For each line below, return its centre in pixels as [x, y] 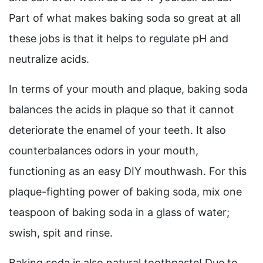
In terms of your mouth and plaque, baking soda [128, 89]
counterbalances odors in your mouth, [104, 151]
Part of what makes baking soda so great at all [125, 18]
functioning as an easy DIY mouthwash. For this [128, 171]
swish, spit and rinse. [61, 233]
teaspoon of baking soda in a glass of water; [119, 213]
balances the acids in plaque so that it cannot [122, 110]
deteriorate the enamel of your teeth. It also [117, 130]
